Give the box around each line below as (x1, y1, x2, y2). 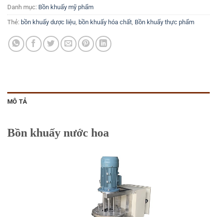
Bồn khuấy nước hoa (7, 126, 109, 139)
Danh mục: (7, 3, 38, 11)
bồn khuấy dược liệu (21, 18, 76, 26)
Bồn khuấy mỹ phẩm (38, 3, 93, 11)
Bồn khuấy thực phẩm (135, 18, 194, 26)
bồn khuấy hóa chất (78, 18, 132, 26)
